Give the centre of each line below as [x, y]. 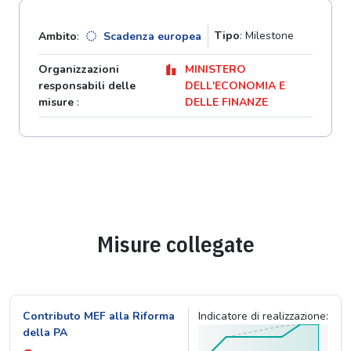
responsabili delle [87, 86]
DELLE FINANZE [226, 103]
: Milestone [267, 36]
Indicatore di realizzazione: [263, 317]
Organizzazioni [79, 70]
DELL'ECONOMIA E [235, 86]
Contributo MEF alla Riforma [99, 317]
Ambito [58, 36]
